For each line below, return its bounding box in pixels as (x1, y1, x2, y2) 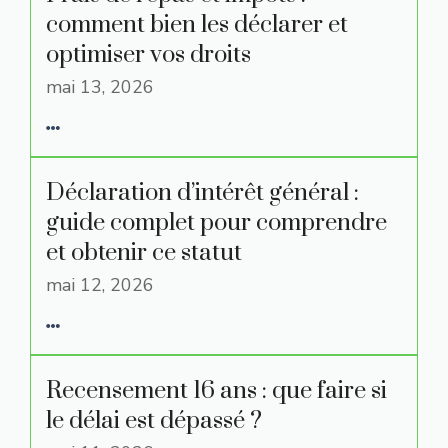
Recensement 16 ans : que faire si (46, 376, 387, 406)
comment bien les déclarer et (46, 10, 348, 40)
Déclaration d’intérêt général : (46, 178, 359, 208)
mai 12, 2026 (46, 273, 154, 297)
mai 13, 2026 (46, 75, 154, 99)
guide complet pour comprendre (46, 208, 387, 238)
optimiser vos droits (46, 40, 251, 70)
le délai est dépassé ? (46, 406, 262, 436)
